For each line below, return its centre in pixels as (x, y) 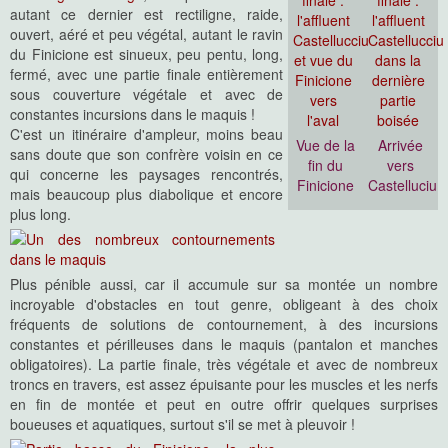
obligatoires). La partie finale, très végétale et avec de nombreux (224, 364)
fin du (326, 165)
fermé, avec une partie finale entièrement (147, 74)
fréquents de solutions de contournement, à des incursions (224, 324)
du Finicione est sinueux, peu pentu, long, (147, 54)
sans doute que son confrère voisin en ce (147, 154)
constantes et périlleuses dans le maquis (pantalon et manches (224, 344)
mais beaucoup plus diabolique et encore (147, 194)
